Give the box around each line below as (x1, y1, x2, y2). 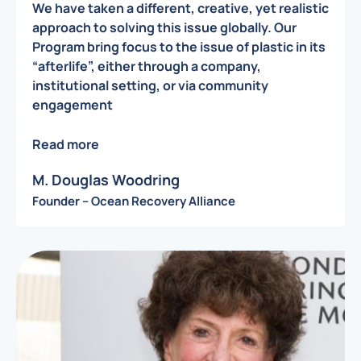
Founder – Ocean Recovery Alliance (32, 193, 235, 210)
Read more (32, 135, 99, 153)
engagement (32, 96, 113, 114)
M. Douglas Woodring (32, 170, 180, 190)
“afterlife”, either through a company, (32, 57, 261, 76)
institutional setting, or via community (32, 77, 268, 95)
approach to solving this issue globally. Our (32, 19, 297, 37)
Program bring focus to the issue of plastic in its (32, 38, 326, 56)
